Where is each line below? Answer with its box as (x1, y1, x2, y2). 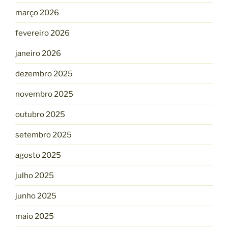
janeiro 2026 (15, 48, 61, 58)
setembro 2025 (15, 130, 72, 139)
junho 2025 (15, 191, 56, 201)
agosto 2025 (15, 150, 61, 160)
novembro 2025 (15, 89, 73, 99)
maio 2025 (15, 211, 54, 221)
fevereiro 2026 (15, 28, 70, 38)
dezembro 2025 (15, 69, 73, 78)
